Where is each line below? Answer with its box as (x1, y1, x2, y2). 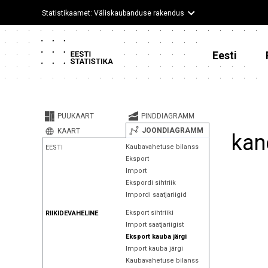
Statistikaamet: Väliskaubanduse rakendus (42, 9, 184, 17)
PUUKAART (57, 112, 94, 120)
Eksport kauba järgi (125, 233, 187, 240)
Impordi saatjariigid (125, 191, 187, 199)
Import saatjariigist (125, 221, 184, 229)
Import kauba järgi (125, 245, 183, 252)
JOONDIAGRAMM (141, 126, 203, 135)
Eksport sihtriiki (125, 209, 173, 217)
